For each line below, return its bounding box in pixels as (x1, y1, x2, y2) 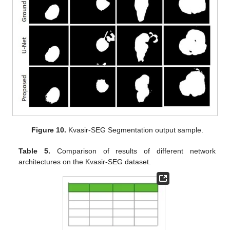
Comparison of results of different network (50, 147, 216, 156)
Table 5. (18, 147, 51, 156)
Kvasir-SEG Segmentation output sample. (66, 126, 203, 135)
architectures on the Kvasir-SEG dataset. (18, 158, 151, 166)
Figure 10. (31, 126, 66, 135)
